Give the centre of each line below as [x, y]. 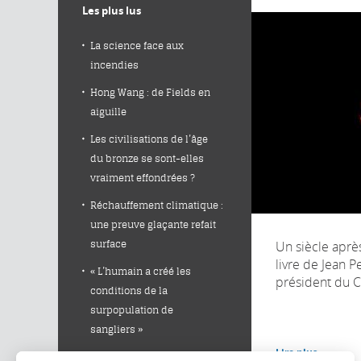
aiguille [108, 112]
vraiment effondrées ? [143, 178]
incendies [114, 65]
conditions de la [129, 290]
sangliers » [116, 329]
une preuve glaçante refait [153, 224]
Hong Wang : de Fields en [150, 92]
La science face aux [137, 46]
